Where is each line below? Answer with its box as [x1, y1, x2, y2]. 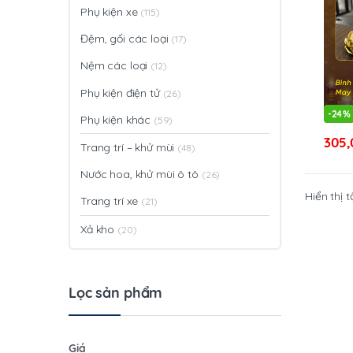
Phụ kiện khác [80, 112, 154, 127]
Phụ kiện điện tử [80, 85, 163, 100]
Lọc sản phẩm [69, 284, 163, 303]
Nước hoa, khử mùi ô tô [80, 167, 202, 182]
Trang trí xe [80, 194, 142, 209]
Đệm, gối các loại [80, 32, 172, 46]
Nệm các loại [80, 58, 151, 73]
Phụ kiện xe [80, 5, 141, 20]
